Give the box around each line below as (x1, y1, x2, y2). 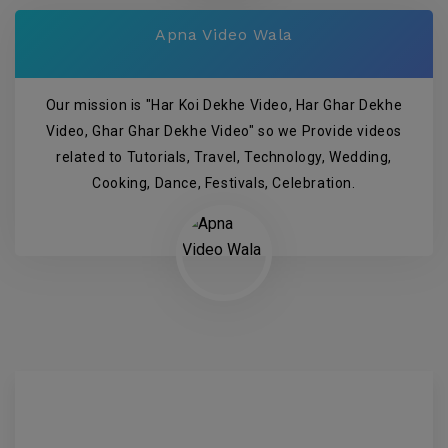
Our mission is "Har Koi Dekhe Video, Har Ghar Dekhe (45, 97, 403, 114)
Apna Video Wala (154, 25, 294, 45)
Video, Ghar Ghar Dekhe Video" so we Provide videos (45, 123, 402, 140)
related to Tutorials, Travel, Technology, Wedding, (55, 149, 392, 166)
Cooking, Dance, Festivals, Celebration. (92, 175, 356, 192)
